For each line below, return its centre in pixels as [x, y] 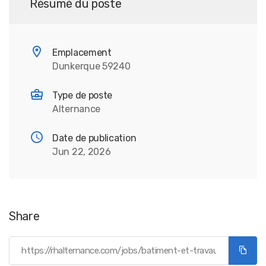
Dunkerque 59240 [91, 66]
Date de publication [94, 138]
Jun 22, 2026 [82, 152]
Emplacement [82, 53]
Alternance [76, 109]
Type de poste [83, 95]
